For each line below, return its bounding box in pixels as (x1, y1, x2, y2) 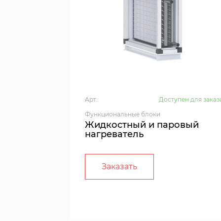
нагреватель (85, 129, 144, 140)
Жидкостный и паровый (85, 119, 199, 131)
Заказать (102, 162, 137, 172)
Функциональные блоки (85, 110, 160, 118)
